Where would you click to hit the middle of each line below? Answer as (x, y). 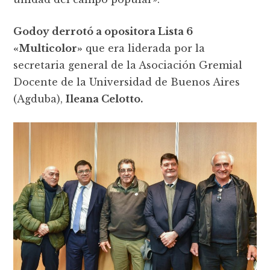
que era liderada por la (144, 49)
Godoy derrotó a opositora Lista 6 (103, 32)
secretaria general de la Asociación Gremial (128, 65)
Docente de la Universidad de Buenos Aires (127, 82)
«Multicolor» (48, 49)
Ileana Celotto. (105, 99)
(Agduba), (40, 99)
